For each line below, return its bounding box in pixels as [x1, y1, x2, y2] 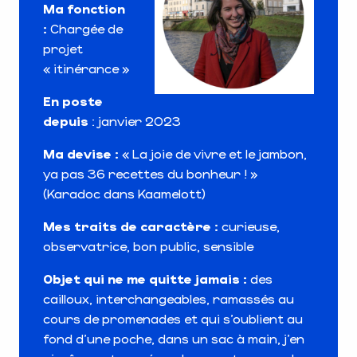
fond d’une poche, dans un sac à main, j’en [43, 330, 304, 346]
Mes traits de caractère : [43, 218, 218, 233]
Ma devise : [43, 145, 122, 161]
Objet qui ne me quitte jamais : [43, 270, 250, 286]
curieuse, [218, 218, 280, 233]
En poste [43, 92, 103, 108]
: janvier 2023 [92, 112, 181, 128]
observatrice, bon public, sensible [43, 237, 253, 253]
